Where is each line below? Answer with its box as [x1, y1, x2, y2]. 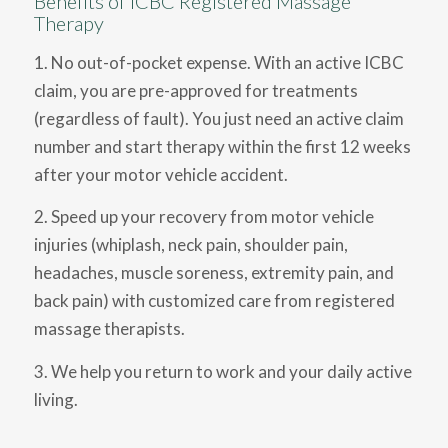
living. [33, 388, 78, 410]
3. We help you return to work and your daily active [33, 360, 412, 382]
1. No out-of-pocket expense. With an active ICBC [33, 51, 404, 73]
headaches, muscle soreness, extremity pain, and [33, 262, 394, 284]
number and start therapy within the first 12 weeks [33, 135, 411, 157]
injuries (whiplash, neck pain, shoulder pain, [33, 234, 348, 256]
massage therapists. [33, 318, 185, 340]
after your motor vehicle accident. [33, 163, 288, 185]
